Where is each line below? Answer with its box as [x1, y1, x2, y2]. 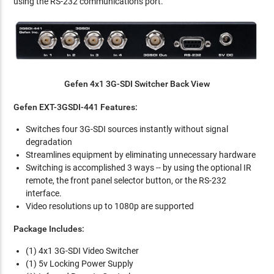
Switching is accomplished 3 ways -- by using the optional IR [26, 162, 252, 172]
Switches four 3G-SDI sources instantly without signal [26, 124, 229, 134]
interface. [26, 188, 62, 198]
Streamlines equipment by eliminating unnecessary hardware [26, 149, 256, 160]
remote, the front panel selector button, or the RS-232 [26, 175, 227, 185]
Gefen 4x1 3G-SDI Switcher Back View [64, 78, 210, 89]
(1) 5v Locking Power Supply [26, 258, 134, 268]
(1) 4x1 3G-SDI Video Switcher [26, 245, 139, 256]
